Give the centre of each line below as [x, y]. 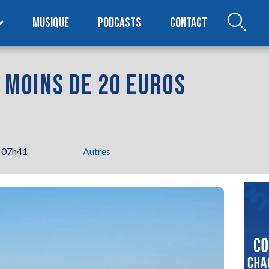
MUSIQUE [51, 23]
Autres [97, 151]
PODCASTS [120, 23]
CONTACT [189, 23]
